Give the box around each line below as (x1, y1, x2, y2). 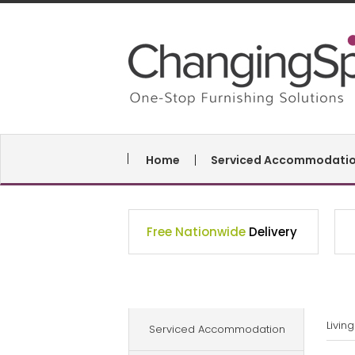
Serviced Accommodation (149, 322, 285, 337)
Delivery (249, 223, 297, 240)
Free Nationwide (147, 223, 249, 240)
